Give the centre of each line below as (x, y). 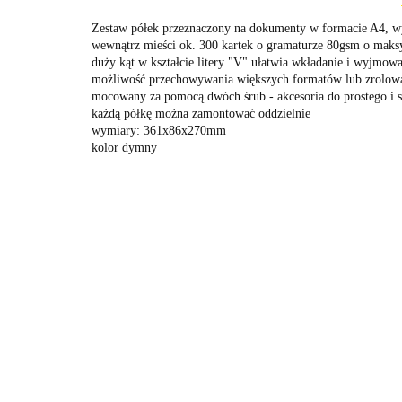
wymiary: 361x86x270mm (159, 131)
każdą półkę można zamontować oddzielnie (201, 114)
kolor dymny (124, 148)
